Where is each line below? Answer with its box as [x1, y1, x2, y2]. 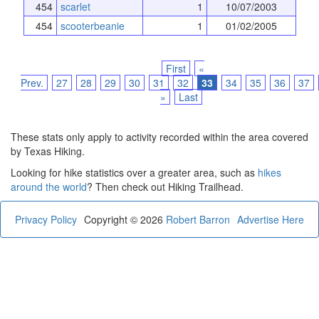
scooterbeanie [60, 18, 125, 33]
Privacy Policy [15, 211, 77, 226]
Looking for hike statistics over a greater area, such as [11, 164, 258, 179]
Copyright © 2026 [84, 211, 166, 226]
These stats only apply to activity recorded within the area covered [11, 129, 308, 144]
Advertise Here [237, 211, 304, 226]
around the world [11, 179, 87, 194]
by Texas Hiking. [11, 143, 85, 158]
